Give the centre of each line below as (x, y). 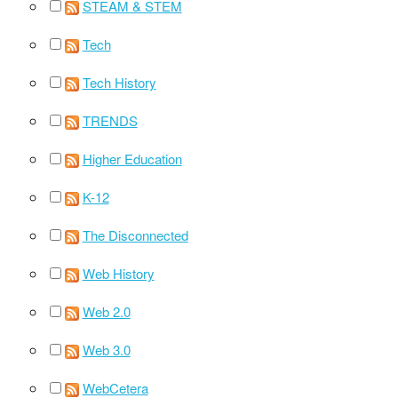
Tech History (119, 82)
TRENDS (110, 120)
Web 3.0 (106, 349)
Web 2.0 (106, 311)
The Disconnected (135, 235)
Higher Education (132, 158)
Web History (118, 273)
